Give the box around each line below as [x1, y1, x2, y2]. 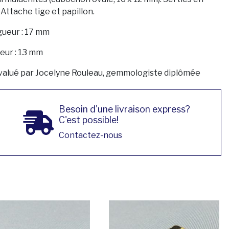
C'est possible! [58, 114, 119, 125]
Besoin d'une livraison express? [58, 103, 190, 114]
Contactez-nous [58, 130, 122, 140]
